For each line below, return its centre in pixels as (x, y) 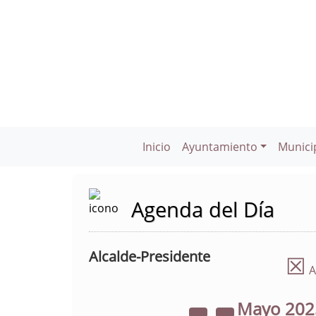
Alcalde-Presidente (150, 256)
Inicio (156, 147)
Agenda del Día (203, 209)
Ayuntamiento (219, 147)
